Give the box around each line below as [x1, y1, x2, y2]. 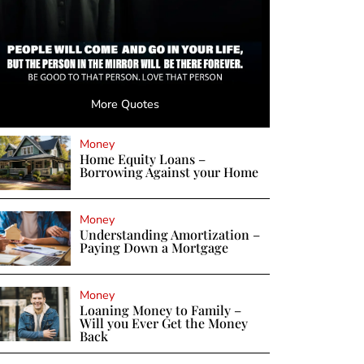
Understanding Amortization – [79, 225, 260, 243]
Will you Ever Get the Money [79, 314, 248, 332]
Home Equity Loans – [79, 149, 206, 167]
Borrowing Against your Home [79, 162, 258, 180]
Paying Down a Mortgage [79, 238, 228, 256]
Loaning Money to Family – [79, 301, 241, 319]
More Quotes [91, 95, 160, 112]
